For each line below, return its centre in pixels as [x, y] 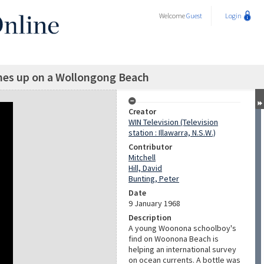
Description [150, 217]
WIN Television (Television [173, 122]
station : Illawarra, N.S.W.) [172, 133]
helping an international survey [182, 249]
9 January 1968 [154, 203]
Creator [142, 111]
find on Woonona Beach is [174, 239]
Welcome [173, 16]
